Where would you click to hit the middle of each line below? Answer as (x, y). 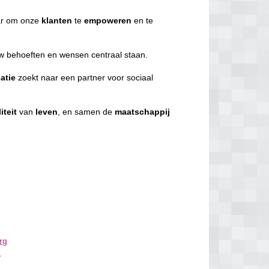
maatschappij (143, 112)
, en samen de (86, 112)
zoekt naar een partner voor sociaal (85, 77)
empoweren (108, 20)
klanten (57, 20)
